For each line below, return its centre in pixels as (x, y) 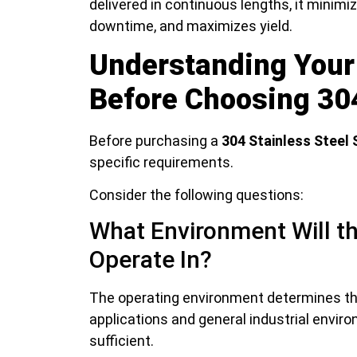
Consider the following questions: (196, 195)
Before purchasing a (155, 140)
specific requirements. (161, 162)
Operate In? (151, 260)
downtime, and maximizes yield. (191, 26)
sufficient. (122, 341)
